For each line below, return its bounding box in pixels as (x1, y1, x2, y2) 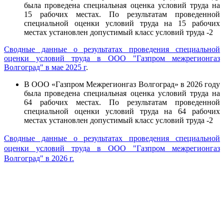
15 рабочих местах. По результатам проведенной (24, 10, 220, 19)
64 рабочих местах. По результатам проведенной (24, 98, 220, 107)
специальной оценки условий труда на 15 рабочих (24, 19, 220, 28)
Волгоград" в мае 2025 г (4, 63, 86, 72)
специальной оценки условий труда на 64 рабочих (24, 107, 220, 116)
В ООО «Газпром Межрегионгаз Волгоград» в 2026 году (24, 80, 220, 89)
